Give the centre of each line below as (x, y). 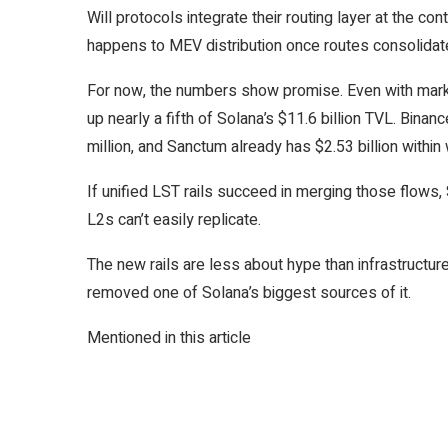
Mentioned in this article (169, 338)
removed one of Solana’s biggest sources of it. (249, 293)
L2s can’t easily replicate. (174, 220)
